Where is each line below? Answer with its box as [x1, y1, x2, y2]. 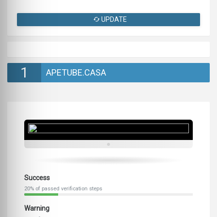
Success [24, 174, 50, 182]
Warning [24, 204, 49, 213]
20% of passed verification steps [24, 186, 102, 192]
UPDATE [100, 15, 127, 24]
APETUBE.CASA [46, 67, 106, 78]
